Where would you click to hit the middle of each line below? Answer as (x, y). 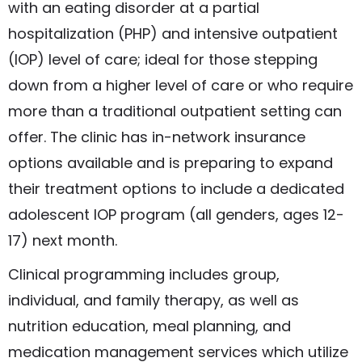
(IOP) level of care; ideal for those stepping (163, 60)
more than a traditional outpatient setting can (175, 112)
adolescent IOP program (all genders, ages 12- (176, 215)
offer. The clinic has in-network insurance (157, 137)
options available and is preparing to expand (170, 163)
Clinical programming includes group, (144, 275)
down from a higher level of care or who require (181, 86)
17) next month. (63, 241)
